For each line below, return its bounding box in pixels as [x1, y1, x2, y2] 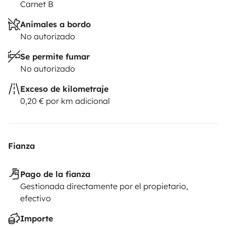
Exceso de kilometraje [20, 83, 108, 94]
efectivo [20, 193, 51, 203]
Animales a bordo [20, 19, 91, 29]
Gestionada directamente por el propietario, [20, 181, 188, 191]
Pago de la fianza [20, 168, 90, 179]
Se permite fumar [20, 51, 90, 62]
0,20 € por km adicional [20, 95, 110, 106]
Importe [20, 213, 53, 223]
